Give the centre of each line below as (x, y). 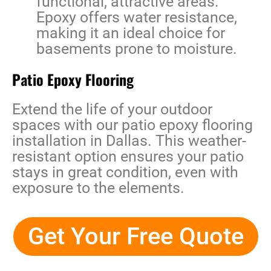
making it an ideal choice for (131, 33)
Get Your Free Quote (135, 237)
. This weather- (197, 141)
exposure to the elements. (98, 188)
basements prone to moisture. (137, 49)
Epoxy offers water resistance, (137, 18)
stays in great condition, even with (125, 172)
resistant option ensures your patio (128, 157)
